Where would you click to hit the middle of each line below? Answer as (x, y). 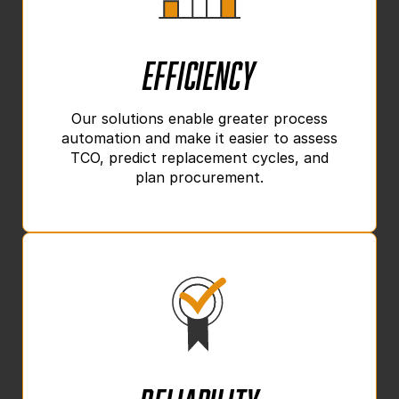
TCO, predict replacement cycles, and (199, 157)
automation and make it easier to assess (199, 138)
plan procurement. (199, 177)
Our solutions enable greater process (199, 118)
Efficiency (199, 70)
